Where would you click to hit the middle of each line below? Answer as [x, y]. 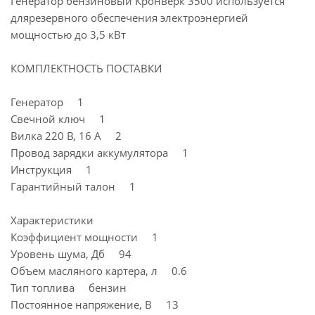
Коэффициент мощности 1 [84, 237]
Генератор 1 [47, 102]
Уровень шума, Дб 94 [71, 254]
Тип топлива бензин [69, 288]
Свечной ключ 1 [58, 119]
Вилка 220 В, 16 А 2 [66, 136]
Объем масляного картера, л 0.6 [99, 271]
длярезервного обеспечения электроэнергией [129, 18]
